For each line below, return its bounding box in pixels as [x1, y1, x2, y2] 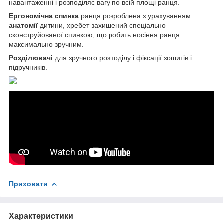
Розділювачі [9, 53, 53, 62]
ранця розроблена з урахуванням [79, 11, 191, 20]
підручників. [9, 63, 47, 71]
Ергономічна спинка [9, 11, 79, 20]
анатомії [9, 21, 38, 29]
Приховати [9, 179, 48, 188]
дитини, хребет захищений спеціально [38, 21, 166, 29]
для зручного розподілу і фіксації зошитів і [53, 53, 192, 62]
